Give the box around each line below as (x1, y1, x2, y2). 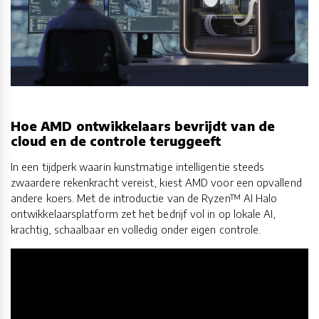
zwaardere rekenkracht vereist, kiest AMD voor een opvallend (11, 175, 302, 189)
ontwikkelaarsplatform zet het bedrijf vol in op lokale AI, (11, 206, 276, 220)
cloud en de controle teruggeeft (11, 132, 222, 150)
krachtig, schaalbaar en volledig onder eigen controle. (11, 222, 261, 236)
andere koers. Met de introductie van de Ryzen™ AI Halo (11, 191, 278, 204)
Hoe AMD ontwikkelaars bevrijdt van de (11, 117, 275, 135)
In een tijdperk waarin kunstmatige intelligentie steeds (11, 159, 265, 173)
